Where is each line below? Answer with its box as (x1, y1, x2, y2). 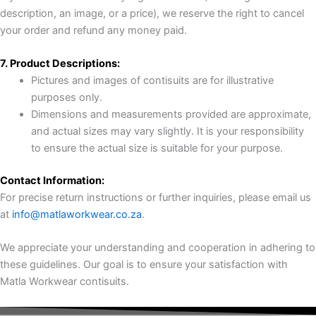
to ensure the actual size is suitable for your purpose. (30, 142, 283, 155)
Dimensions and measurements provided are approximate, (30, 108, 311, 121)
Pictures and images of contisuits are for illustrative (30, 74, 274, 87)
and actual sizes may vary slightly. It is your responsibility (30, 125, 304, 138)
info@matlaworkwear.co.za (12, 207, 142, 221)
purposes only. (30, 91, 102, 104)
